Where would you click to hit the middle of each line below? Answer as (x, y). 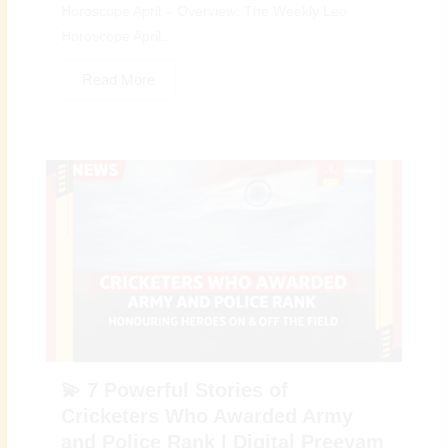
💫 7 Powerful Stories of (175, 389)
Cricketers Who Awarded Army (207, 415)
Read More (119, 80)
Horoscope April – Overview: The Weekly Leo (204, 12)
